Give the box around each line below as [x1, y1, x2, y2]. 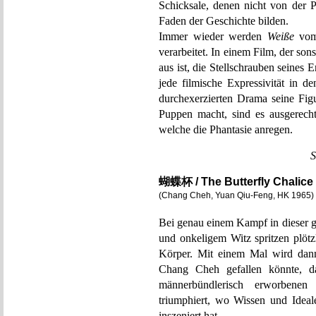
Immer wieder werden [159, 30, 267, 42]
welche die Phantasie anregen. [159, 123, 293, 135]
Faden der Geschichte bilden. [159, 15, 288, 27]
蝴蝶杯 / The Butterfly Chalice [159, 176, 313, 188]
